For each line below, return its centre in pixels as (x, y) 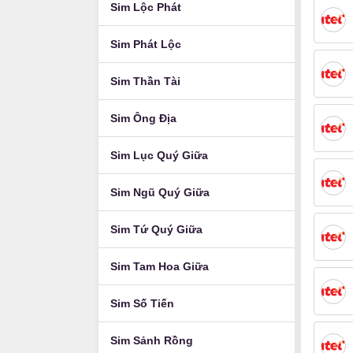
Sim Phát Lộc (146, 44)
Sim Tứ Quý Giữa (156, 229)
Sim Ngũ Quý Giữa (160, 192)
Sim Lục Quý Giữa (159, 155)
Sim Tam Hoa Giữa (160, 266)
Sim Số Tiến (142, 303)
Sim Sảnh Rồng (152, 340)
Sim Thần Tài (145, 81)
